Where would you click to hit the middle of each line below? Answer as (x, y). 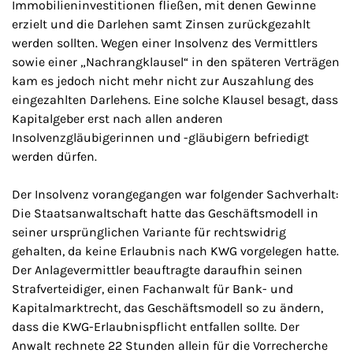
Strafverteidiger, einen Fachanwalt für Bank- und (152, 289)
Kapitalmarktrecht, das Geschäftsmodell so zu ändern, (167, 308)
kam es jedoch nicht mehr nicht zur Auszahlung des (163, 81)
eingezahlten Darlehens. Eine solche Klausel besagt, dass (175, 100)
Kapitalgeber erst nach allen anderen (117, 119)
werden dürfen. (54, 157)
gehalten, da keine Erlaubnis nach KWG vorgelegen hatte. (175, 251)
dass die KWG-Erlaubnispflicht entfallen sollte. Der (156, 327)
